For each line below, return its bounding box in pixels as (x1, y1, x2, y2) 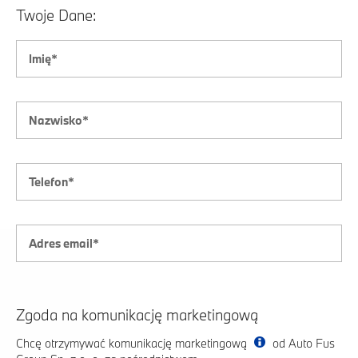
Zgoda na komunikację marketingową (16, 304, 258, 324)
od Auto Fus (269, 335, 335, 351)
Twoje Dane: (16, 5, 97, 25)
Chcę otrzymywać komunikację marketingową (16, 335, 250, 351)
